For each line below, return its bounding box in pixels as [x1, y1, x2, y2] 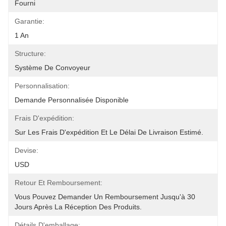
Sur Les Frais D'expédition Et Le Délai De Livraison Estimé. [15, 128, 203, 136]
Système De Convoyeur [15, 64, 90, 72]
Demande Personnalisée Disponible [15, 96, 129, 104]
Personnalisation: [15, 82, 70, 90]
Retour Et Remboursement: [15, 179, 102, 187]
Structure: [15, 49, 46, 58]
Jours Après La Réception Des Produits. [15, 203, 142, 211]
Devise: [15, 146, 38, 154]
